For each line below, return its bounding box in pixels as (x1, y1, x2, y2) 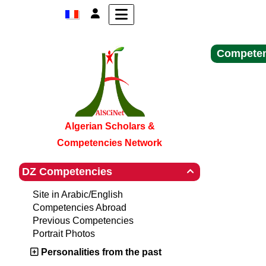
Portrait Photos (33, 229, 95, 239)
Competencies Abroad (33, 202, 126, 213)
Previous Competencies (33, 216, 134, 226)
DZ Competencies (22, 166, 112, 178)
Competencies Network (57, 138, 162, 148)
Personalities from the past (41, 247, 161, 257)
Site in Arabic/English (33, 189, 123, 199)
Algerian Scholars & (64, 121, 155, 131)
